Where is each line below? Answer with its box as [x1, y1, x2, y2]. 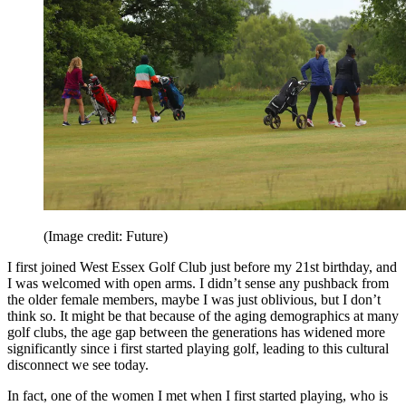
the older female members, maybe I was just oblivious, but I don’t [7, 292, 381, 308]
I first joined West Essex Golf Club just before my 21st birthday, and [7, 259, 397, 275]
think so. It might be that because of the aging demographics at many [7, 308, 399, 324]
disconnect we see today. [7, 357, 149, 373]
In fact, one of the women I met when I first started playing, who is [7, 388, 388, 404]
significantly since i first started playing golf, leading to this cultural [7, 341, 389, 357]
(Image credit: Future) [43, 228, 168, 245]
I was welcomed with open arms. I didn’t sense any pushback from [7, 275, 389, 292]
